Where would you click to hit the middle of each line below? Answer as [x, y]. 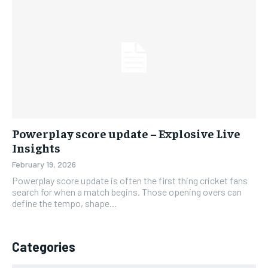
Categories [44, 246]
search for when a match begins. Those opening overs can [127, 191]
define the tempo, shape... [64, 203]
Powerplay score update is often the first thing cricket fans [130, 180]
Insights [36, 147]
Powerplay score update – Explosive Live [126, 133]
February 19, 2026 [44, 164]
